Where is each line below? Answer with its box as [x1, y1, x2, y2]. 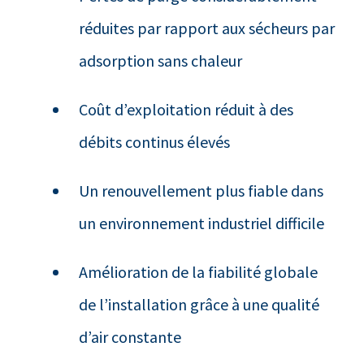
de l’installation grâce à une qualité [79, 293, 320, 314]
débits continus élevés [79, 131, 231, 152]
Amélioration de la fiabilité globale [79, 261, 318, 282]
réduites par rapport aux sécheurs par [79, 17, 336, 38]
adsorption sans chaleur [79, 50, 243, 71]
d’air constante [79, 326, 185, 347]
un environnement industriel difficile [79, 212, 325, 233]
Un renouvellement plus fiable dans [79, 180, 324, 201]
